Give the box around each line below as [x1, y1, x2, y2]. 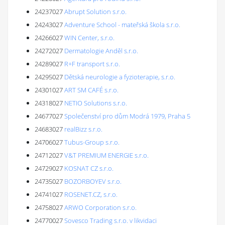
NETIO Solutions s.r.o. [64, 98, 127, 107]
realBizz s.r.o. [64, 125, 102, 134]
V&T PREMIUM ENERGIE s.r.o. [64, 151, 149, 160]
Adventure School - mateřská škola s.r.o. [64, 20, 180, 29]
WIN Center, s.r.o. [64, 33, 115, 42]
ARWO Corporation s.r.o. [64, 203, 137, 212]
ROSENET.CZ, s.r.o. [64, 190, 118, 199]
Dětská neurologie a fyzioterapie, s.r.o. [64, 72, 175, 81]
